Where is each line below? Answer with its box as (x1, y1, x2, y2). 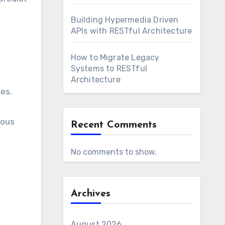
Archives (70, 189, 110, 199)
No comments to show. (70, 147, 157, 157)
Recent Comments (70, 120, 157, 130)
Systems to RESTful (70, 64, 148, 73)
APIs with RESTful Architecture (70, 26, 192, 36)
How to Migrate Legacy (70, 53, 160, 62)
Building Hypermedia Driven (70, 15, 179, 25)
